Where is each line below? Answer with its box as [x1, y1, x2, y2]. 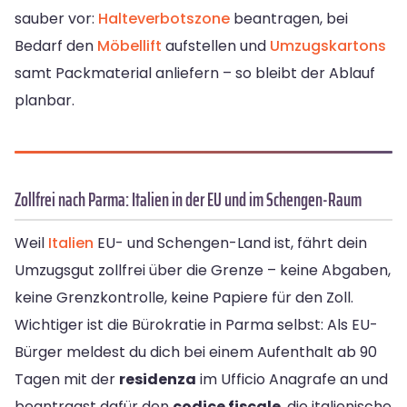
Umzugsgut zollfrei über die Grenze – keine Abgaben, [15, 260, 391, 282]
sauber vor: [15, 8, 98, 30]
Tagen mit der [15, 369, 119, 391]
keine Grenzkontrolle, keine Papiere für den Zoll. [15, 287, 353, 309]
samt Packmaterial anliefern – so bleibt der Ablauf [15, 63, 375, 84]
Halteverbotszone [98, 8, 230, 30]
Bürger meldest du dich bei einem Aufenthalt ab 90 [15, 342, 377, 363]
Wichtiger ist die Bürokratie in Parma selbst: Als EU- [15, 314, 378, 336]
